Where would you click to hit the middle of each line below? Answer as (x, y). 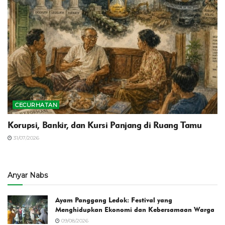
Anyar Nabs (28, 176)
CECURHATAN (36, 105)
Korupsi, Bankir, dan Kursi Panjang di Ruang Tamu (105, 125)
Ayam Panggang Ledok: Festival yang (114, 200)
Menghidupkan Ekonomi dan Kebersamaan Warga (135, 210)
